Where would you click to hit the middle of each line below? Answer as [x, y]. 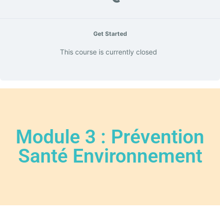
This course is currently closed [108, 52]
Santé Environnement [110, 156]
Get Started [110, 34]
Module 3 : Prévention [110, 137]
